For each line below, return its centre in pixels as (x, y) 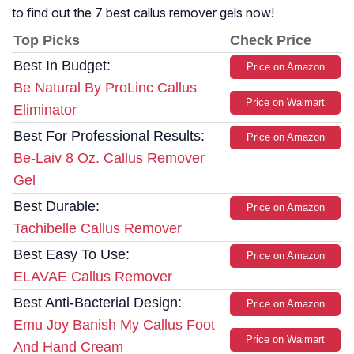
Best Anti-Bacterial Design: (98, 303)
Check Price (271, 41)
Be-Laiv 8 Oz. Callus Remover (109, 158)
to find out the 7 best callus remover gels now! (143, 13)
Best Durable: (56, 207)
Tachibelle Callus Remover (98, 229)
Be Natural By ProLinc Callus (105, 88)
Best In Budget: (62, 66)
